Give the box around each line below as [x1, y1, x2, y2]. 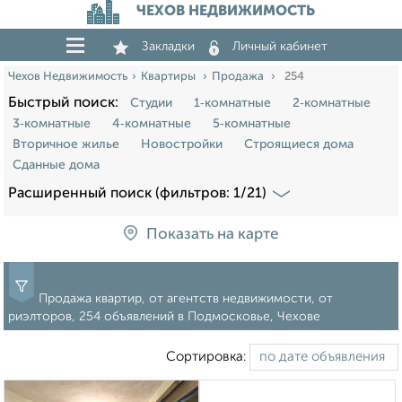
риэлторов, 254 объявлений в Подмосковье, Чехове [8, 310, 320, 324]
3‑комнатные [13, 118, 91, 130]
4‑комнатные [112, 118, 191, 130]
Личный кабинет [232, 40, 328, 53]
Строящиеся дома [244, 138, 354, 151]
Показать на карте [146, 227, 278, 243]
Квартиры [141, 71, 198, 83]
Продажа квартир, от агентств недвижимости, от [39, 293, 333, 306]
